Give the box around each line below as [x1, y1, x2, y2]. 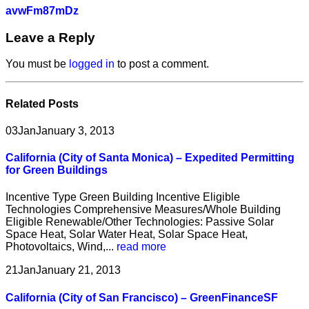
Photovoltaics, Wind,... [6, 241, 117, 253]
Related [6, 97, 48, 110]
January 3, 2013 [36, 124, 114, 137]
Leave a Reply [6, 30, 95, 45]
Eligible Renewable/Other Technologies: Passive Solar [6, 216, 274, 228]
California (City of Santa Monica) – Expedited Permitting [6, 152, 295, 164]
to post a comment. [114, 58, 209, 70]
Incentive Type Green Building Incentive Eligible [6, 191, 240, 203]
